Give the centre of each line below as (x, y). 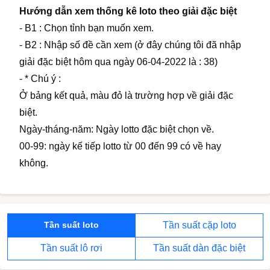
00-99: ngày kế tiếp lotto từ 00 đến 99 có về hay (120, 146)
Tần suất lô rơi (71, 248)
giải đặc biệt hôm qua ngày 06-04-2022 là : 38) (118, 62)
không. (34, 163)
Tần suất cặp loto (199, 225)
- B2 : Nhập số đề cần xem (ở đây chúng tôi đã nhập (130, 45)
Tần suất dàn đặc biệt (199, 248)
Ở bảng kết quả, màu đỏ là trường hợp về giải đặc (126, 96)
